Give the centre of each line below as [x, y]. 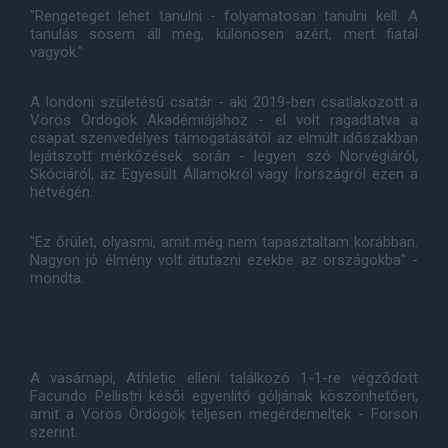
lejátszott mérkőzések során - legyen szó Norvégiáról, [224, 156]
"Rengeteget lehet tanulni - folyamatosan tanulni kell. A [224, 16]
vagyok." [56, 52]
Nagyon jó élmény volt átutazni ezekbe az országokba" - [224, 260]
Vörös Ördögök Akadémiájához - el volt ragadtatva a [224, 120]
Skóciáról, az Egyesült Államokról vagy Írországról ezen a [224, 174]
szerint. [54, 432]
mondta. [57, 278]
